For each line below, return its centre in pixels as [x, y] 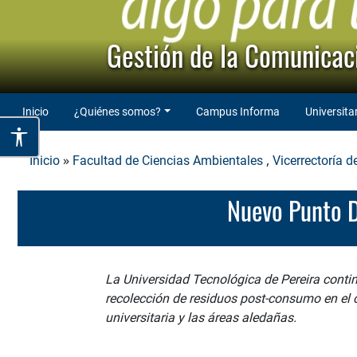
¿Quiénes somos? [118, 111]
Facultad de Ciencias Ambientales [168, 160]
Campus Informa [237, 111]
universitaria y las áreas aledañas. [202, 318]
